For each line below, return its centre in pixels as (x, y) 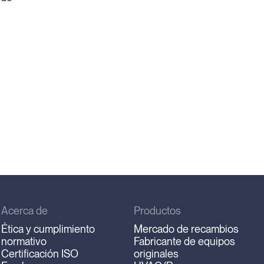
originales (156, 254)
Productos (158, 211)
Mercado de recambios (187, 229)
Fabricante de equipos (185, 242)
